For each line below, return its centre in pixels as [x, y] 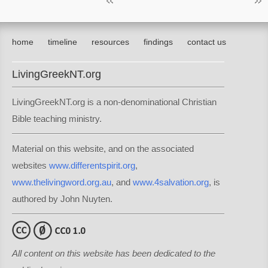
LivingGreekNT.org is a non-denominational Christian [114, 102]
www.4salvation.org [171, 182]
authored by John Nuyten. [62, 199]
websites [31, 165]
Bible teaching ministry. [57, 119]
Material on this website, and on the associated [103, 149]
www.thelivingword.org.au [62, 182]
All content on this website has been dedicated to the [114, 253]
